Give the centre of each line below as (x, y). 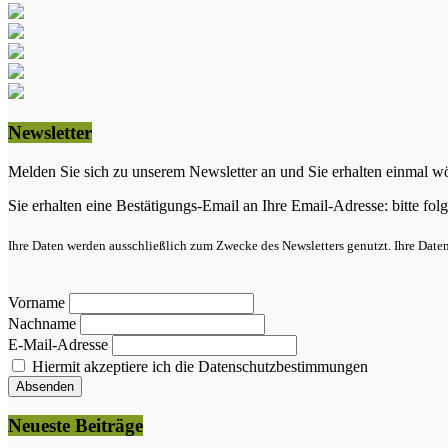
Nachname (42, 323)
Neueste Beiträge (75, 426)
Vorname (36, 302)
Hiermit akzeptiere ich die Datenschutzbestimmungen (198, 366)
